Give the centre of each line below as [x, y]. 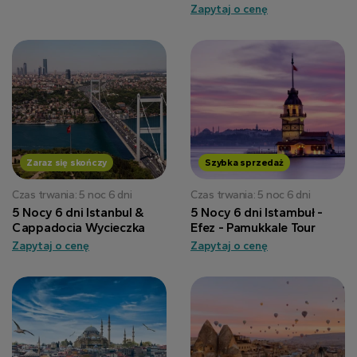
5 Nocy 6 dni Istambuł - [257, 212]
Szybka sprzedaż [244, 163]
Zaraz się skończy [67, 163]
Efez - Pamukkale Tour [253, 228]
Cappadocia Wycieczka [78, 228]
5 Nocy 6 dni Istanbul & [78, 212]
